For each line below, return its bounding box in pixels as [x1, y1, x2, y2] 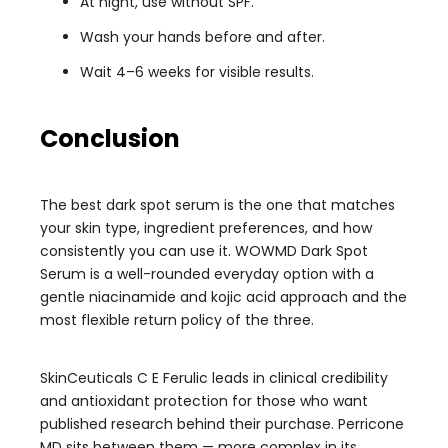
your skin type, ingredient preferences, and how [40, 218, 372, 238]
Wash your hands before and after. [80, 27, 325, 47]
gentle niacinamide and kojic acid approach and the [40, 287, 407, 307]
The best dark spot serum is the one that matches [40, 195, 395, 215]
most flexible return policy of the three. [40, 310, 314, 330]
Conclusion [40, 122, 180, 155]
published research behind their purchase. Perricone [40, 414, 404, 434]
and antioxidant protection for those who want [40, 391, 368, 411]
